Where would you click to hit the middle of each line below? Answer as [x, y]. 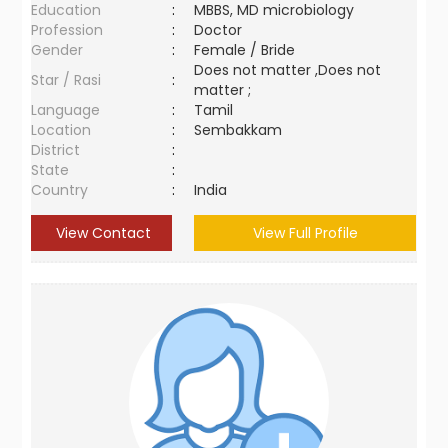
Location [61, 130]
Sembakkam [242, 130]
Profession [67, 30]
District [56, 150]
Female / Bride [249, 50]
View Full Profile [305, 233]
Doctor [218, 30]
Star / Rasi [66, 80]
